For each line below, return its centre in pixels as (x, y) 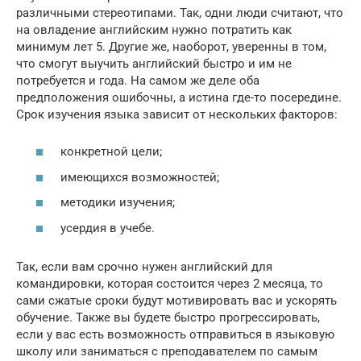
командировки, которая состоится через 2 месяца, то (170, 283)
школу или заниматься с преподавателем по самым (167, 351)
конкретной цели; (111, 151)
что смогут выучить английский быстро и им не (154, 63)
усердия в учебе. (108, 228)
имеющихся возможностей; (140, 177)
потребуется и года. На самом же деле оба (138, 80)
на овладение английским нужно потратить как (154, 29)
